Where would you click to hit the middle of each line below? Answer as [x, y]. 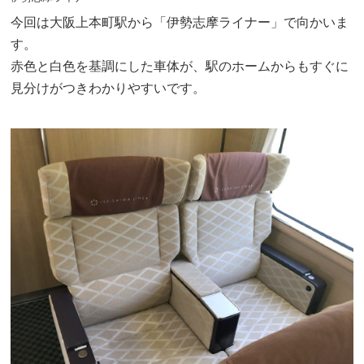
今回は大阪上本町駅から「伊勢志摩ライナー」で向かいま [180, 22]
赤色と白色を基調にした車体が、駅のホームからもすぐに [180, 66]
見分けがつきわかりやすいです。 [108, 88]
